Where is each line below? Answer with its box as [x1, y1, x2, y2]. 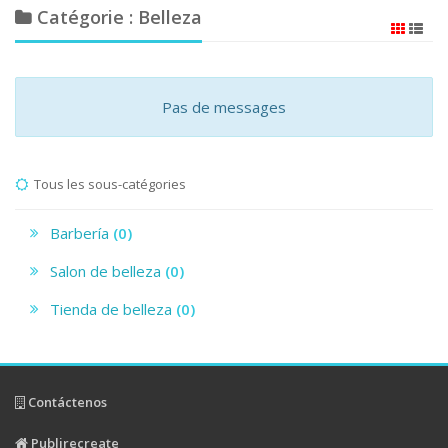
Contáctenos [25, 392, 107, 411]
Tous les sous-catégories [28, 174, 186, 193]
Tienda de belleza [50, 298, 176, 319]
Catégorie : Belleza [32, 4, 202, 29]
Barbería [50, 222, 113, 243]
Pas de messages [162, 96, 286, 117]
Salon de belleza [50, 260, 165, 281]
